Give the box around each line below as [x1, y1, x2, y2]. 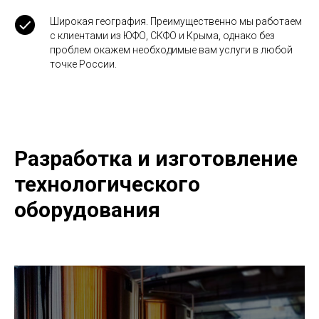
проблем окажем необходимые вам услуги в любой [50, 44, 293, 56]
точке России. [50, 58, 117, 70]
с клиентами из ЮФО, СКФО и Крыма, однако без [50, 30, 275, 42]
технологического [14, 172, 200, 197]
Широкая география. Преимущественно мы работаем [50, 16, 302, 28]
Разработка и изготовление [14, 146, 298, 172]
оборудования [14, 197, 160, 223]
